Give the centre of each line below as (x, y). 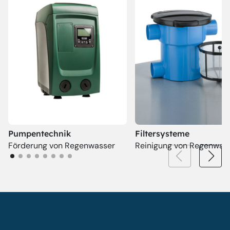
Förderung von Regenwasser (62, 146)
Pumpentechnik (40, 134)
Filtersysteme (162, 134)
